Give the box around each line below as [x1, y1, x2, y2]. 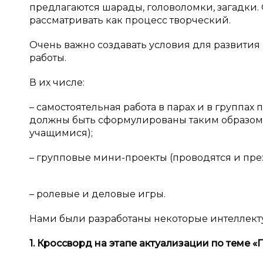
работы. [29, 52, 66, 63]
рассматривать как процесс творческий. [29, 15, 231, 26]
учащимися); [29, 127, 93, 139]
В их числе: [29, 77, 85, 88]
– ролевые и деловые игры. [29, 188, 166, 200]
